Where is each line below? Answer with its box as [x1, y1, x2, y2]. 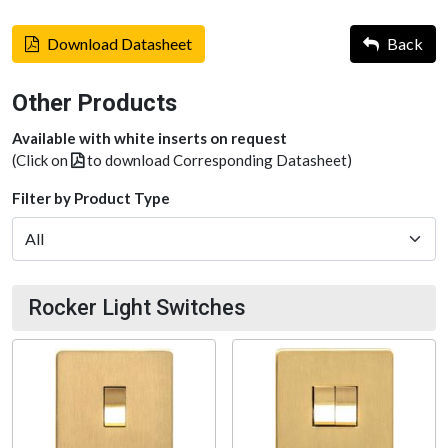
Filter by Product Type [12, 189, 170, 207]
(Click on [12, 151, 71, 169]
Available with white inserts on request [12, 129, 287, 147]
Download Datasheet [47, 34, 192, 53]
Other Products [12, 89, 177, 117]
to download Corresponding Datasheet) [84, 151, 352, 169]
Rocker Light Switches [28, 295, 246, 321]
